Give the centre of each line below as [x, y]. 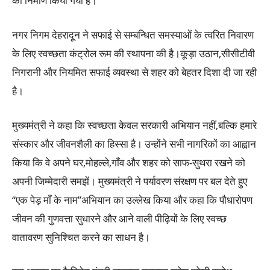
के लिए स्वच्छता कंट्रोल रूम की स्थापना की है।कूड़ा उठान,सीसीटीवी [133, 54]
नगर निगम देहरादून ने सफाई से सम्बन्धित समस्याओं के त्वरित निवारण [133, 35]
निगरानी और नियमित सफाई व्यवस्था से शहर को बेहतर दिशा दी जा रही [134, 72]
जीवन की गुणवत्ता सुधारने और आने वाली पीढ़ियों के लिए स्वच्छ [119, 219]
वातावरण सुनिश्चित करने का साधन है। [81, 237]
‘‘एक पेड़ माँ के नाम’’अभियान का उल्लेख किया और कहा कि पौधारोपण [132, 200]
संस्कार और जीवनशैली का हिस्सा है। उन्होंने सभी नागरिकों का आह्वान [134, 144]
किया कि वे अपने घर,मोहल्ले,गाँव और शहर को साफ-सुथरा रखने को [129, 163]
